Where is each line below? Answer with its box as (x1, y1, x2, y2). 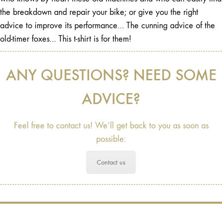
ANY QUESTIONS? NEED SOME (5, 65, 217, 85)
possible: (96, 134, 126, 145)
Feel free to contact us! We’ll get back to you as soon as (13, 120, 209, 131)
